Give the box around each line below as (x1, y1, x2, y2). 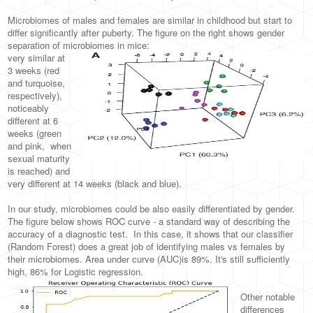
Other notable (240, 290, 296, 303)
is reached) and (8, 164, 71, 177)
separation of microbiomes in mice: (8, 38, 150, 52)
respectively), (8, 89, 63, 102)
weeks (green (8, 126, 62, 140)
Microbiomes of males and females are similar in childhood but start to (8, 13, 293, 27)
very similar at (8, 51, 66, 64)
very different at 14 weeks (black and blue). (8, 177, 182, 190)
